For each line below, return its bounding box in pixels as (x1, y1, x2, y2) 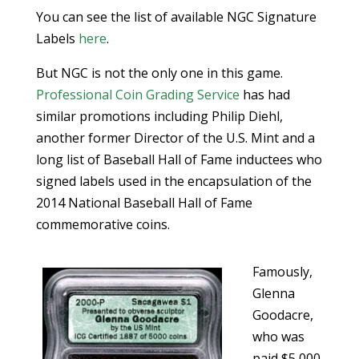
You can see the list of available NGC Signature (35, 8, 317, 26)
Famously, (252, 263, 313, 280)
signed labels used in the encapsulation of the (35, 172, 312, 190)
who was (252, 328, 305, 345)
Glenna (252, 284, 295, 302)
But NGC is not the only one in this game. (35, 64, 283, 82)
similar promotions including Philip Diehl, (35, 107, 283, 125)
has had (239, 86, 290, 103)
